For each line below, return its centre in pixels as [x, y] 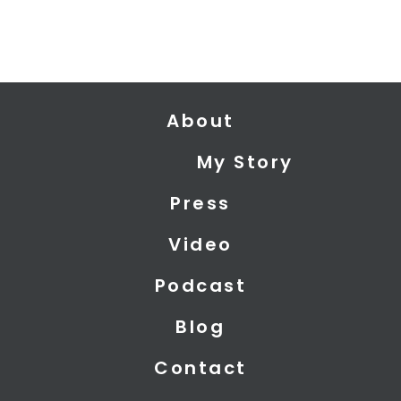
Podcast [200, 286]
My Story [245, 162]
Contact [200, 368]
